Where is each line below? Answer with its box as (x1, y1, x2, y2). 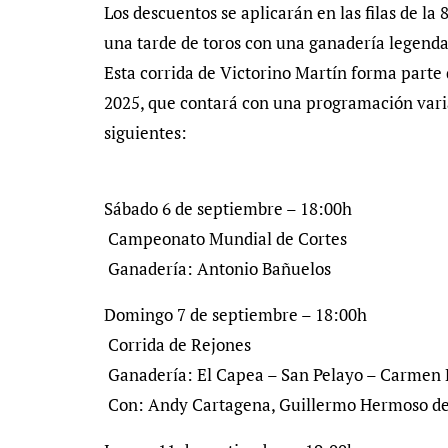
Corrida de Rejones (104, 333, 251, 356)
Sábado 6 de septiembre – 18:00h (104, 197, 352, 220)
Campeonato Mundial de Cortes (104, 227, 347, 250)
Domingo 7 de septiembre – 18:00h (104, 303, 367, 326)
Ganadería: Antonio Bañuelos (104, 257, 331, 280)
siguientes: (104, 121, 187, 144)
